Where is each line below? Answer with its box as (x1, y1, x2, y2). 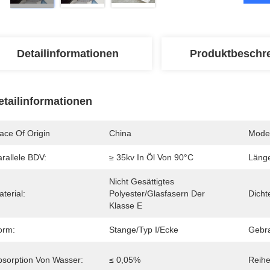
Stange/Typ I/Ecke (109, 225, 178, 234)
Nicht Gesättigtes (109, 177, 174, 186)
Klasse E (109, 201, 142, 210)
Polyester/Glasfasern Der (109, 189, 205, 198)
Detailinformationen (16, 48, 119, 60)
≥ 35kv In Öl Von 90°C (109, 152, 193, 162)
